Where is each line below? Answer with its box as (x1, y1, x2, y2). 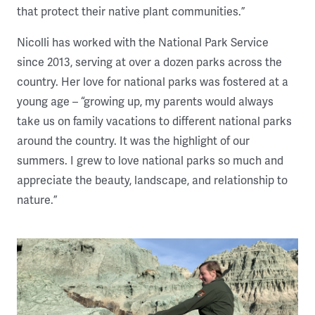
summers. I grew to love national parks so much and (17, 154, 283, 169)
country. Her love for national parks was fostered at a (17, 75, 288, 90)
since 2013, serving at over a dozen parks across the (17, 56, 282, 70)
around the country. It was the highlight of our (17, 134, 250, 149)
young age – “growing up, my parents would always (17, 95, 274, 110)
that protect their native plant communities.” (17, 5, 245, 20)
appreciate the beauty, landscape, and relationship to (17, 174, 288, 188)
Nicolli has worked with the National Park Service (17, 36, 269, 51)
